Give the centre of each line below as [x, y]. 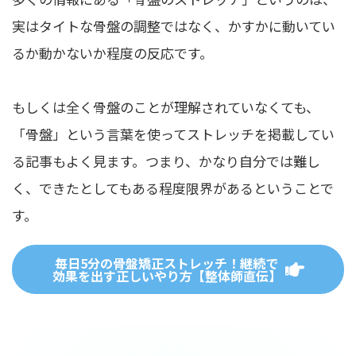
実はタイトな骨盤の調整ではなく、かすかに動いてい [174, 26]
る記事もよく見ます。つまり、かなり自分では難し [166, 161]
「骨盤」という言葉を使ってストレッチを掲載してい [173, 134]
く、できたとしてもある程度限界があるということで [173, 188]
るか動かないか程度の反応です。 [112, 53]
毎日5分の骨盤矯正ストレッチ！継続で [166, 263]
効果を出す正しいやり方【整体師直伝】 [166, 276]
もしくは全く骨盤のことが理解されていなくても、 [166, 107]
